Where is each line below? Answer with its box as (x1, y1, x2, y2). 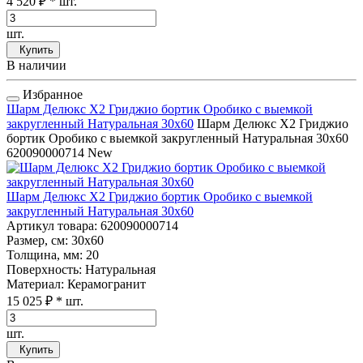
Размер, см (6, 233, 65, 248)
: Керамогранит (61, 277, 146, 292)
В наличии (6, 58, 66, 73)
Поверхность (6, 263, 79, 277)
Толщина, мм (6, 248, 79, 263)
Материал (6, 277, 61, 292)
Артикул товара (6, 219, 94, 233)
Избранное (19, 88, 83, 102)
